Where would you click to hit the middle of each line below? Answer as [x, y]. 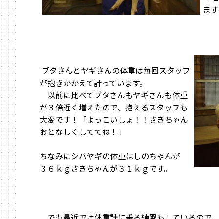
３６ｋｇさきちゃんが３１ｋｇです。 [106, 168]
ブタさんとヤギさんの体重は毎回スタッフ [115, 70]
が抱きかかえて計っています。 [93, 83]
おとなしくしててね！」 [83, 131]
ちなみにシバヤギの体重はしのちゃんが [110, 156]
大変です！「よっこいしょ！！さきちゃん [114, 119]
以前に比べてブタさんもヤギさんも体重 [114, 95]
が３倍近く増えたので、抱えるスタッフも [114, 107]
